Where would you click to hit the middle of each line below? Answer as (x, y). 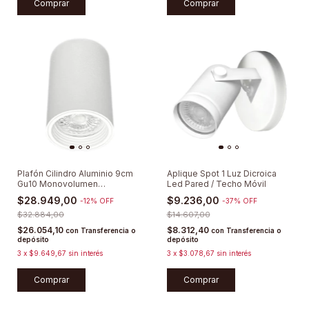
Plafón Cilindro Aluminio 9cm (75, 174)
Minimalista (40, 195)
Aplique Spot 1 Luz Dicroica (221, 174)
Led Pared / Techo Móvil (216, 184)
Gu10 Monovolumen (58, 184)
